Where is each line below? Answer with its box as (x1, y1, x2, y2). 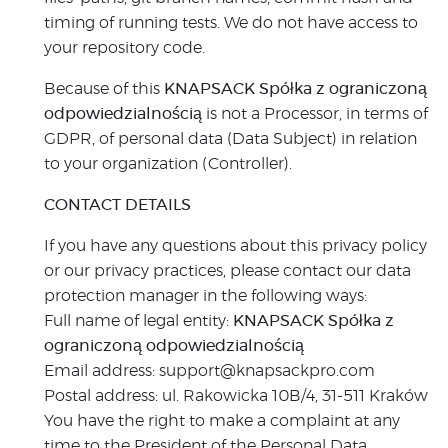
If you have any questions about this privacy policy (44, 238, 427, 254)
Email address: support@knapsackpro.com (44, 363, 375, 379)
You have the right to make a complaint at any (44, 413, 400, 429)
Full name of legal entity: (44, 313, 233, 329)
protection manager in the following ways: (44, 288, 367, 304)
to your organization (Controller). (44, 156, 292, 172)
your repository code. (44, 40, 205, 56)
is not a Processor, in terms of (202, 106, 428, 122)
